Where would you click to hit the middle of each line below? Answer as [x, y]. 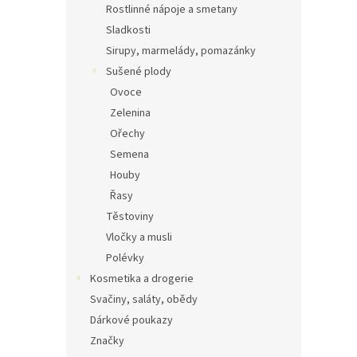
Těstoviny [130, 217]
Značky [107, 341]
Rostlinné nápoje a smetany [172, 10]
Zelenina [130, 113]
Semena [129, 155]
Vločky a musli [139, 237]
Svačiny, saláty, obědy [144, 300]
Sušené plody [139, 72]
